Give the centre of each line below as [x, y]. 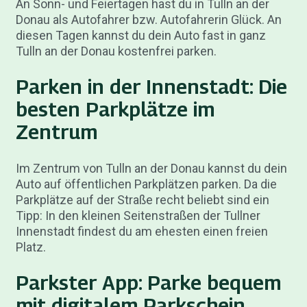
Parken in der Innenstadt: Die [151, 87]
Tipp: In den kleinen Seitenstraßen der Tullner [138, 215]
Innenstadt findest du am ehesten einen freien [142, 231]
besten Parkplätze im [115, 110]
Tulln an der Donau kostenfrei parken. [116, 51]
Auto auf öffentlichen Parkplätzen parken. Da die [146, 184]
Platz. [30, 247]
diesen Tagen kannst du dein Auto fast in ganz [140, 36]
